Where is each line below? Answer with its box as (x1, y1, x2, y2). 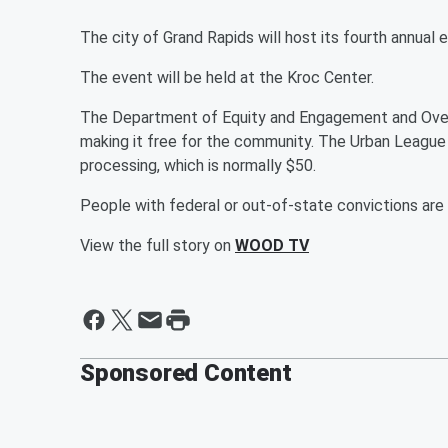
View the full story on (80, 236, 235, 255)
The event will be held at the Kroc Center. (80, 68, 374, 87)
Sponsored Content (80, 359, 292, 387)
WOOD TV (235, 236, 309, 255)
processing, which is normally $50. (80, 156, 316, 175)
